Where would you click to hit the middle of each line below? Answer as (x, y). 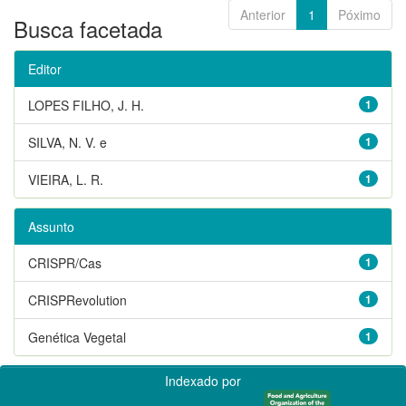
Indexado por (203, 380)
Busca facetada (88, 28)
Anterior (263, 14)
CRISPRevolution (77, 300)
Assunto (51, 226)
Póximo (359, 14)
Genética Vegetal (77, 337)
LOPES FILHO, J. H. (86, 105)
